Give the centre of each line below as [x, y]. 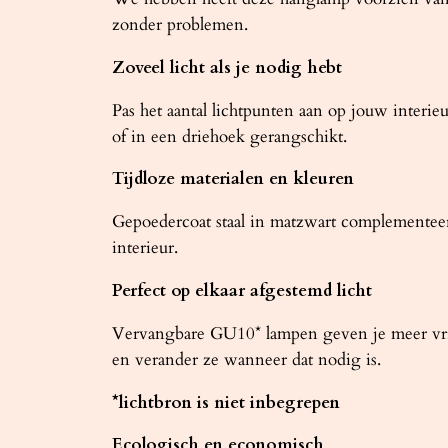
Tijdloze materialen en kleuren [233, 179]
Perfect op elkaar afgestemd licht [242, 290]
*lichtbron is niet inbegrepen [226, 402]
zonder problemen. [180, 24]
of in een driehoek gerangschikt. [229, 136]
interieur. [145, 248]
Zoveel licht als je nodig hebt [227, 67]
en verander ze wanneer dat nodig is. [246, 359]
